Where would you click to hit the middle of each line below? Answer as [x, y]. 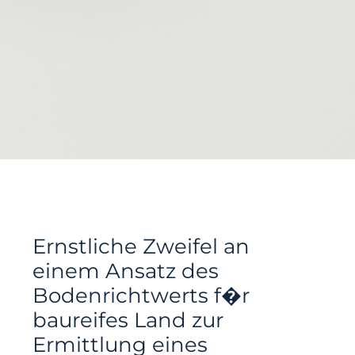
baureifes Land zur [128, 320]
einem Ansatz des [126, 271]
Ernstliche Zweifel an [141, 246]
